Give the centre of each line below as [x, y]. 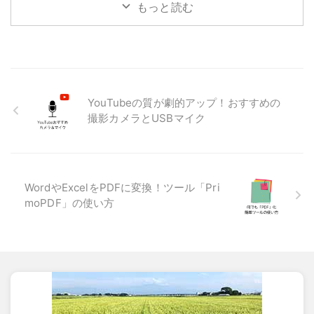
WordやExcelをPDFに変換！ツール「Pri [122, 187]
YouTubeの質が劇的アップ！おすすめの [184, 102]
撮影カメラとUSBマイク [146, 118]
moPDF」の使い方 [70, 203]
